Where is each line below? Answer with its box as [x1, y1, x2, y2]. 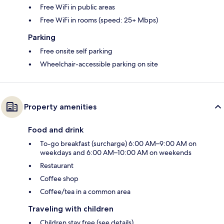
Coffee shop [40, 174, 78, 183]
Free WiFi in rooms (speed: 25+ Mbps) [40, 15, 158, 25]
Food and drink [28, 125, 83, 135]
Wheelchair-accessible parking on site [40, 59, 158, 69]
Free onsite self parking [40, 46, 112, 56]
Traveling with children [28, 204, 113, 214]
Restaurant [40, 161, 73, 170]
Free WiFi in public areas [40, 2, 115, 12]
